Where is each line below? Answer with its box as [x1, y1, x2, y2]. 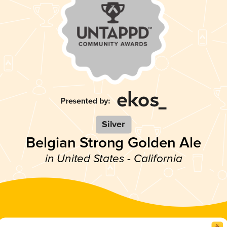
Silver [102, 119, 125, 131]
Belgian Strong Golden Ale [25, 133, 202, 153]
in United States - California [45, 152, 182, 166]
